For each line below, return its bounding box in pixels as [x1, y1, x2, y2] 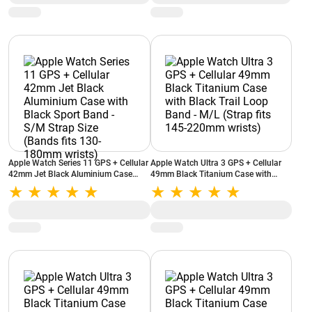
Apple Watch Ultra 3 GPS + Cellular [150, 158, 281, 168]
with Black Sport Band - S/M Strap [8, 180, 137, 190]
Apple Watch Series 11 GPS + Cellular [8, 158, 148, 168]
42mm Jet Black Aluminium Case [8, 169, 132, 179]
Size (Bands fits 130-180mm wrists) [8, 192, 142, 201]
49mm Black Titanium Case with [150, 169, 272, 179]
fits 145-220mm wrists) [150, 192, 237, 201]
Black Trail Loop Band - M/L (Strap [150, 180, 282, 190]
